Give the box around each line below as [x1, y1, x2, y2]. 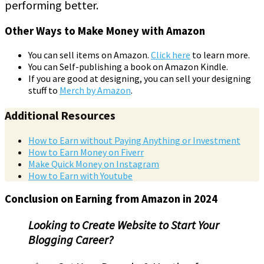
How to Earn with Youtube [28, 169, 133, 181]
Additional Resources [5, 107, 115, 123]
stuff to [28, 84, 60, 96]
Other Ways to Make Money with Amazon [5, 24, 205, 38]
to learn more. [190, 48, 250, 61]
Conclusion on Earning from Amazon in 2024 [5, 192, 217, 206]
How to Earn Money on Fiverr [28, 146, 144, 158]
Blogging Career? [28, 232, 113, 247]
